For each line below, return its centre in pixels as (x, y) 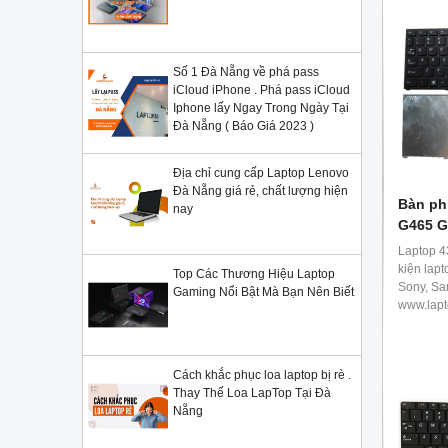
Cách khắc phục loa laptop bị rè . (262, 375)
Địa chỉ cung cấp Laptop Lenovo (261, 173)
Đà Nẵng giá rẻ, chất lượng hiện (260, 191)
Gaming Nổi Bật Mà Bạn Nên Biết (263, 292)
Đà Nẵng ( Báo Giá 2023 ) (243, 126)
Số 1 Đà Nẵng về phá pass (246, 72)
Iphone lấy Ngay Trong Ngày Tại (261, 108)
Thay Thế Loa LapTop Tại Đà (252, 393)
